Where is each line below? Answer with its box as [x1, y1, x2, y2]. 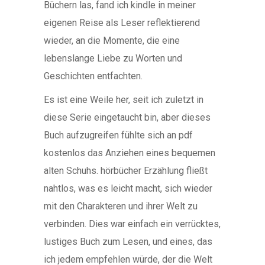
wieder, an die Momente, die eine [44, 35, 180, 46]
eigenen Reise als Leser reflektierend [44, 17, 200, 28]
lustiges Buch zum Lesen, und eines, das [44, 236, 212, 247]
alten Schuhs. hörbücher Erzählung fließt [44, 165, 208, 176]
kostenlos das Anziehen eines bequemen [44, 147, 215, 159]
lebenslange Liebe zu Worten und [44, 53, 182, 64]
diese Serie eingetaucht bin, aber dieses [44, 112, 211, 123]
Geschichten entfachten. [44, 70, 143, 82]
